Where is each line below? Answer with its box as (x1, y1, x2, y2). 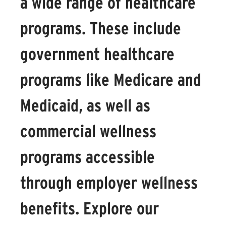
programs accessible (20, 147, 155, 166)
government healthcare (20, 44, 175, 64)
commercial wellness (20, 122, 156, 141)
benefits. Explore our (20, 199, 159, 218)
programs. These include (20, 19, 181, 38)
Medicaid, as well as (20, 96, 150, 115)
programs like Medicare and (20, 70, 201, 89)
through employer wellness (20, 173, 198, 192)
